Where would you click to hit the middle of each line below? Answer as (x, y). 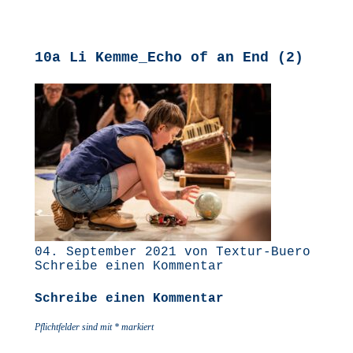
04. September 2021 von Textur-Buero (173, 252)
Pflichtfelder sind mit (74, 327)
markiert (136, 327)
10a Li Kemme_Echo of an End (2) (169, 58)
